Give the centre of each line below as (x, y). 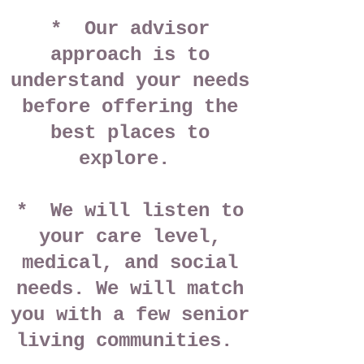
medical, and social (130, 263)
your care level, (130, 237)
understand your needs (130, 81)
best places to (130, 133)
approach (96, 55)
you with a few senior (130, 315)
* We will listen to (130, 211)
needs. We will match (130, 289)
